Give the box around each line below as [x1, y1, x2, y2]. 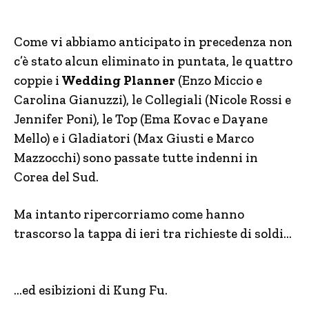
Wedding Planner [59, 72, 175, 88]
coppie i [14, 72, 59, 88]
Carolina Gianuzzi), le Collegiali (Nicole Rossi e [14, 92, 291, 108]
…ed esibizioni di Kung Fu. [14, 282, 168, 298]
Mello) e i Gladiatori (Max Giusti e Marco [14, 130, 254, 146]
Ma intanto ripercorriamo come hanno [14, 206, 244, 222]
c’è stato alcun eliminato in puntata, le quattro [14, 53, 292, 69]
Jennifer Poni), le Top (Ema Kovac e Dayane [14, 111, 268, 127]
